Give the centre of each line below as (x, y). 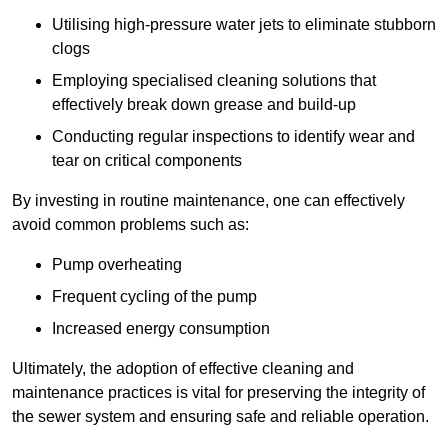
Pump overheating (117, 265)
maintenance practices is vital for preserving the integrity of (218, 393)
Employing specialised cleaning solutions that (214, 81)
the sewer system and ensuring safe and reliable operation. (220, 417)
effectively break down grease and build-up (204, 105)
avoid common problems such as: (130, 225)
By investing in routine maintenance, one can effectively (208, 201)
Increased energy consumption (161, 329)
